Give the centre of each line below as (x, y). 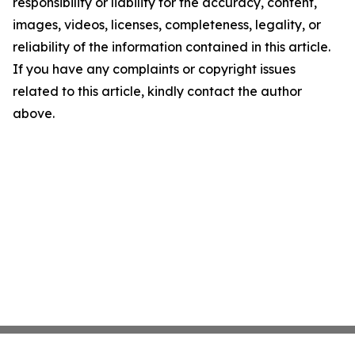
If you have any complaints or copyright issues (154, 69)
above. (34, 114)
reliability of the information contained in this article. (172, 47)
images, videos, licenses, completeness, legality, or (167, 25)
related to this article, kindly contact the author (157, 92)
